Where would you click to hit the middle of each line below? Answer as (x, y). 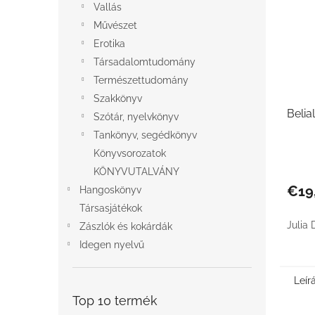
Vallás (108, 7)
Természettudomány (141, 80)
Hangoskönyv (110, 190)
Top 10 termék (115, 301)
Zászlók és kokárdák (126, 226)
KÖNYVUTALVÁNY (136, 172)
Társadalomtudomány (144, 62)
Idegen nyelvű (112, 245)
